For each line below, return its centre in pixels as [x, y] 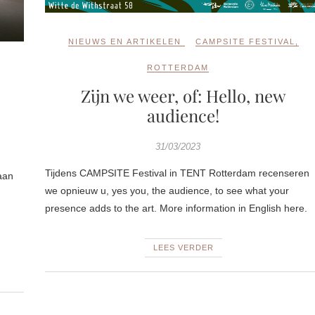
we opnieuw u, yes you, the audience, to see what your [167, 190]
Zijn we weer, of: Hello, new [184, 95]
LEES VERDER [183, 247]
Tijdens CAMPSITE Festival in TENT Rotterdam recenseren [177, 173]
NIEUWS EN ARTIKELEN [124, 41]
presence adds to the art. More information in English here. [176, 208]
